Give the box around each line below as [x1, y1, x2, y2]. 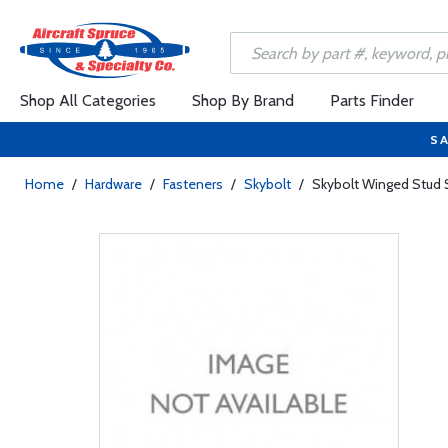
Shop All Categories [20, 91, 156, 110]
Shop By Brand [192, 91, 294, 110]
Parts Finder [330, 91, 414, 110]
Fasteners [163, 175, 223, 193]
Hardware [85, 175, 142, 193]
